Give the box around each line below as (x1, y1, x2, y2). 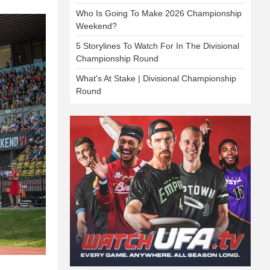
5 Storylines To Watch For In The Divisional (76, 41, 239, 51)
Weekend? (76, 21, 117, 31)
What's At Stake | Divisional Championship (76, 74, 236, 83)
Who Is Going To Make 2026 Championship (76, 8, 242, 18)
